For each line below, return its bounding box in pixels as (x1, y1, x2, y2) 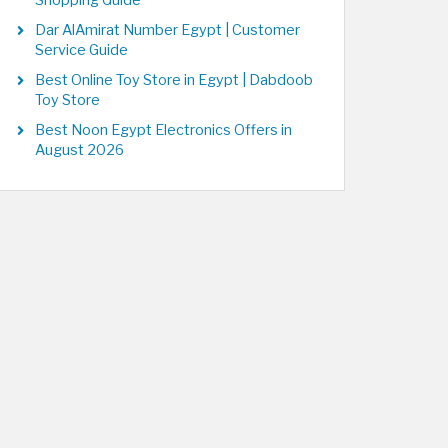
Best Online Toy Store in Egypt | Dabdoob (35, 71, 313, 89)
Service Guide (35, 41, 128, 59)
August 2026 (35, 141, 124, 159)
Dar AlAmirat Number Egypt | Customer (35, 21, 300, 39)
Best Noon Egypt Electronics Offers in (35, 121, 292, 139)
